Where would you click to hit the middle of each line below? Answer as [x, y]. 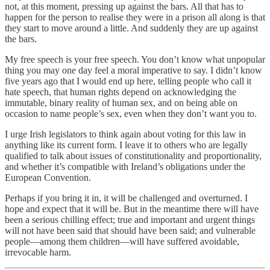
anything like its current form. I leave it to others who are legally [126, 145]
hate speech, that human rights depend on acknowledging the [121, 92]
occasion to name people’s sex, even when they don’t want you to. [131, 113]
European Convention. [48, 177]
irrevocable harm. [38, 252]
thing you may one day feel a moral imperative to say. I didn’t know [133, 70]
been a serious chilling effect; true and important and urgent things [130, 219]
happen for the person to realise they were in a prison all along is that [135, 17]
